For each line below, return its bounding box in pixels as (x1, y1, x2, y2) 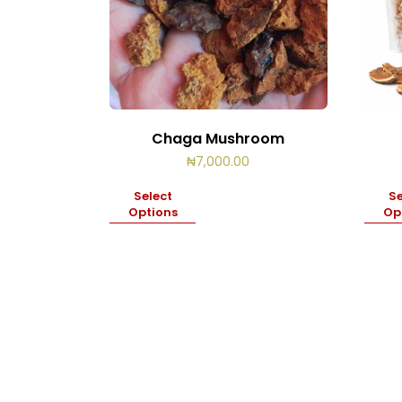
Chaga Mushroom (152, 128, 285, 150)
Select (133, 188, 172, 205)
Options (127, 204, 178, 222)
